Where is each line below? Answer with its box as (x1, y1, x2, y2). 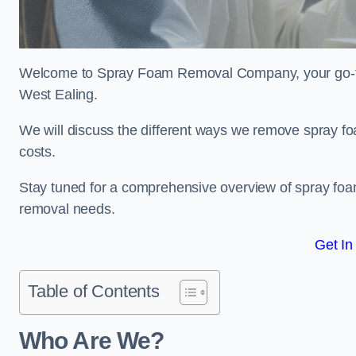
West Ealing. (19, 87, 98, 103)
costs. (19, 144, 56, 160)
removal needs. (19, 201, 115, 217)
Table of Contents (28, 281, 160, 301)
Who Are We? (19, 327, 164, 354)
